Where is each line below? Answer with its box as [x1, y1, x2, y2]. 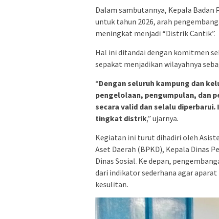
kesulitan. [95, 179, 128, 189]
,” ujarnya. [147, 113, 178, 123]
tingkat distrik [95, 113, 147, 123]
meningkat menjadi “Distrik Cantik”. [95, 28, 216, 38]
